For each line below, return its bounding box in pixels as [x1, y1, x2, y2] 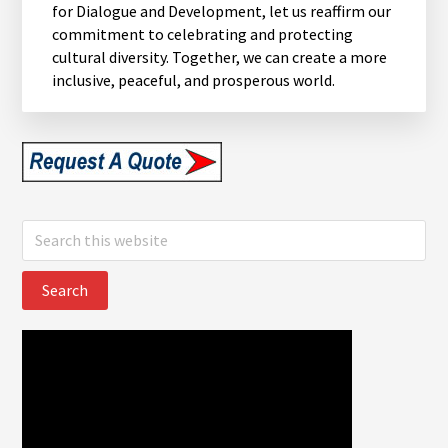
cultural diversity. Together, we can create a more [52, 46, 388, 67]
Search [21, 219, 68, 240]
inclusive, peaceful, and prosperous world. [52, 69, 336, 90]
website [21, 265, 76, 286]
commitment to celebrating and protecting [52, 23, 354, 44]
